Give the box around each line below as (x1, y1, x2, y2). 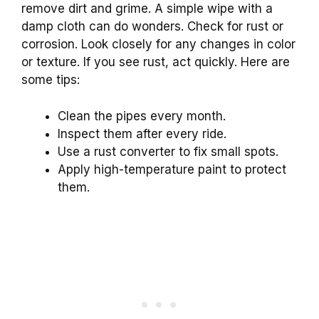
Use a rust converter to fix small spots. (58, 144, 278, 159)
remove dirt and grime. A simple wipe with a (21, 1, 273, 16)
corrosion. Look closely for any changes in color (21, 37, 296, 52)
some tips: (21, 73, 80, 88)
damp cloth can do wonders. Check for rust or (21, 19, 283, 34)
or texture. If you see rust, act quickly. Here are (21, 55, 290, 70)
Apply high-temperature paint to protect (58, 162, 286, 177)
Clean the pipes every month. (58, 108, 226, 123)
